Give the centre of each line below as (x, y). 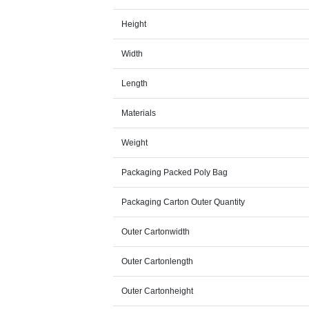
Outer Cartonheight (158, 291)
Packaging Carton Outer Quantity (183, 202)
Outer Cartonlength (158, 262)
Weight (135, 143)
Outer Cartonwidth (156, 232)
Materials (139, 113)
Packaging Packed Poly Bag (175, 173)
